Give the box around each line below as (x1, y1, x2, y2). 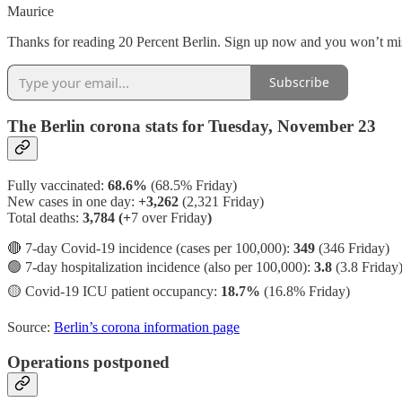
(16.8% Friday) (260, 283, 350, 299)
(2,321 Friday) (182, 193, 264, 209)
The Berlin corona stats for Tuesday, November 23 (7, 117, 376, 136)
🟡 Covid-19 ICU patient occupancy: (7, 283, 221, 299)
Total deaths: (7, 209, 83, 225)
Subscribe (269, 74, 329, 92)
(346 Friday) (315, 240, 389, 256)
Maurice (7, 3, 54, 19)
